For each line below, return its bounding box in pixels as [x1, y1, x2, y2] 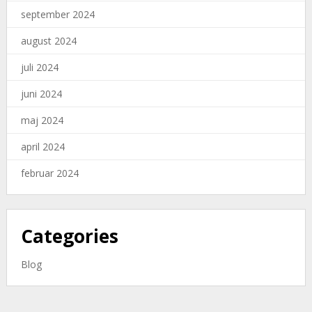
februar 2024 [20, 166, 79, 180]
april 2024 [20, 140, 65, 154]
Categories [20, 224, 118, 249]
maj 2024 [20, 114, 63, 127]
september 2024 [20, 8, 95, 22]
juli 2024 [20, 61, 58, 75]
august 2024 [20, 34, 77, 48]
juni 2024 [20, 87, 62, 101]
